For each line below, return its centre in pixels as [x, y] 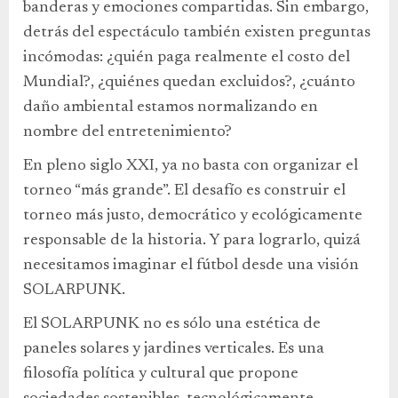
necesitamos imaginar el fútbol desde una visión [191, 266]
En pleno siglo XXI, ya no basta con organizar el [191, 166]
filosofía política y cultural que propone [161, 374]
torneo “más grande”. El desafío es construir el [184, 191]
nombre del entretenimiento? [127, 132]
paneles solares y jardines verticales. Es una [174, 349]
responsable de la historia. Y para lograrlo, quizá [192, 241]
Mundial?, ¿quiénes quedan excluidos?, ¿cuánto [189, 83]
